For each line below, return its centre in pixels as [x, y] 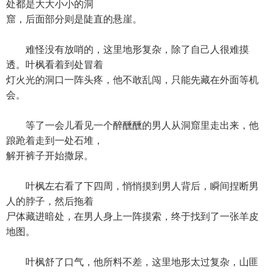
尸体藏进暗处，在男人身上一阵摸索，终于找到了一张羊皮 [132, 216]
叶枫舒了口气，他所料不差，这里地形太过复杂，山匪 [132, 262]
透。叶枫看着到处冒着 [55, 65]
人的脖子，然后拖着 [50, 201]
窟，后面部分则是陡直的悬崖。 [74, 19]
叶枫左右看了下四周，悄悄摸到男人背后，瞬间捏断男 [132, 186]
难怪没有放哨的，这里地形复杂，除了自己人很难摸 [127, 49]
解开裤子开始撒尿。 [50, 156]
